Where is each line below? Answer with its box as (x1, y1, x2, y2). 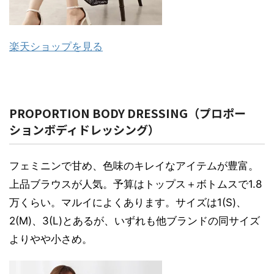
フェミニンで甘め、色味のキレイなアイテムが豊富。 (9, 160, 259, 172)
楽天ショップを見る (9, 40, 103, 53)
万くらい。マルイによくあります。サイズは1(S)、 (9, 196, 246, 209)
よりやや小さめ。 (9, 233, 92, 246)
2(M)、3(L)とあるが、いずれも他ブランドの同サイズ (9, 215, 260, 228)
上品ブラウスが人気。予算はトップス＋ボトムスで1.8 (9, 178, 262, 191)
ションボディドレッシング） (9, 121, 160, 138)
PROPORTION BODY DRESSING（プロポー (9, 105, 246, 122)
